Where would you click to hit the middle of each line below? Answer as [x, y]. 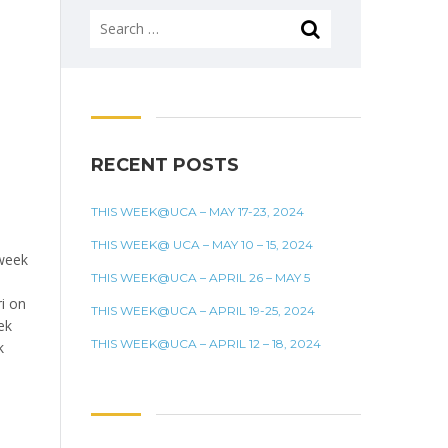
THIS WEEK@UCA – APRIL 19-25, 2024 [203, 310]
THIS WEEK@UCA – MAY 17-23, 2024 [197, 211]
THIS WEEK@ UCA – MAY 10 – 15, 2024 [202, 244]
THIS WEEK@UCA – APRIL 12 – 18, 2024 [206, 343]
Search [111, 19]
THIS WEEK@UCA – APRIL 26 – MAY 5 [200, 277]
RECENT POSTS [165, 165]
